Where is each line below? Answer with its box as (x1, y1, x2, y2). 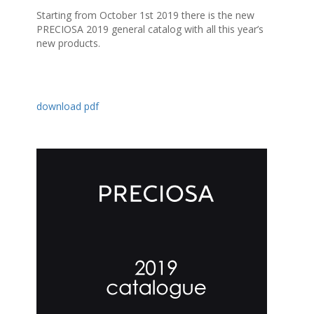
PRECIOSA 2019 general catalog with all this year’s (36, 22, 264, 36)
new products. (36, 36, 101, 50)
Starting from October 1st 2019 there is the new (36, 8, 255, 22)
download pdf (36, 100, 100, 114)
